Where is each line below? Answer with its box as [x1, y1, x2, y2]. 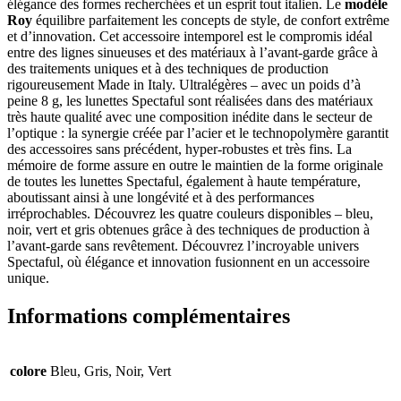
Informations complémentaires [7, 304, 290, 328]
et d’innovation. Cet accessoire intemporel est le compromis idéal [7, 29, 372, 45]
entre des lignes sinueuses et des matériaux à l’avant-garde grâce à [7, 45, 378, 61]
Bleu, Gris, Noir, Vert [50, 363, 171, 380]
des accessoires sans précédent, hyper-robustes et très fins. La [7, 141, 352, 158]
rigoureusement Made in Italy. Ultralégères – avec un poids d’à [7, 77, 361, 93]
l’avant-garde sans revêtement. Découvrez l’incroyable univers [7, 238, 359, 254]
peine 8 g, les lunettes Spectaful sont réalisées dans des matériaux [7, 93, 373, 109]
